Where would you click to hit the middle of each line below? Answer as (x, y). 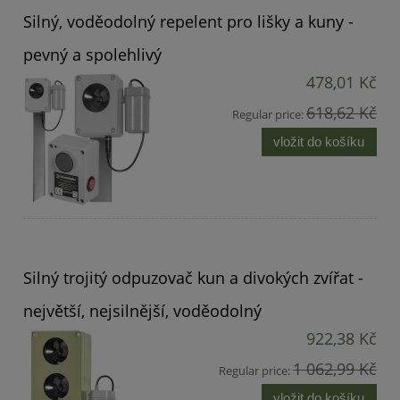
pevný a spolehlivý (92, 54)
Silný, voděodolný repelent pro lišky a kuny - (188, 21)
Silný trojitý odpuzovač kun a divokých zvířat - (193, 277)
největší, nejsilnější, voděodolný (142, 310)
